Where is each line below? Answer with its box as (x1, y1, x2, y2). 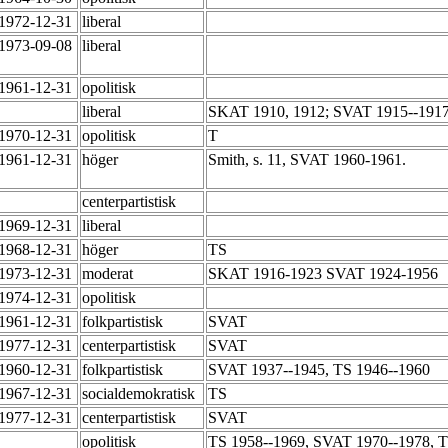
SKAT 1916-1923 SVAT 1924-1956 (208, 265, 442, 283)
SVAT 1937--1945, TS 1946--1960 (208, 361, 434, 379)
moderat (82, 265, 137, 283)
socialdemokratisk (82, 385, 199, 403)
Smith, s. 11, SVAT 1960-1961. (208, 151, 410, 169)
